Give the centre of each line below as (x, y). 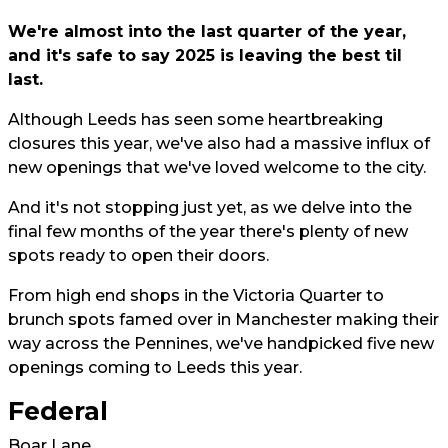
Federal (58, 411)
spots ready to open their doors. (138, 255)
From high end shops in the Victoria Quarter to (196, 295)
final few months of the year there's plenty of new (208, 231)
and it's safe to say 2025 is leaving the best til (205, 55)
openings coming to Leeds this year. (155, 367)
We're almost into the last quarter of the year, (207, 31)
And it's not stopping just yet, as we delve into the (210, 207)
